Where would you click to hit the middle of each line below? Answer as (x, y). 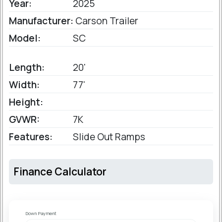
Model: (25, 38)
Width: (24, 85)
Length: (27, 68)
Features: (31, 137)
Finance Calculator (60, 172)
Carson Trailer (106, 21)
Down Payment (41, 214)
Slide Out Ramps (108, 137)
